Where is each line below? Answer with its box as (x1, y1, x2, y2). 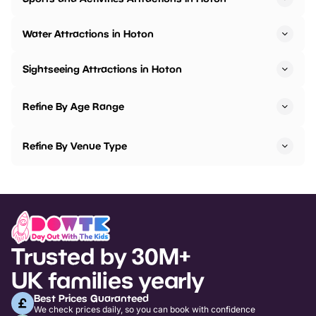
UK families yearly (11, 266, 204, 293)
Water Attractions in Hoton (23, 28, 154, 40)
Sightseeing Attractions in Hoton (23, 63, 182, 75)
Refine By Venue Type (23, 140, 127, 152)
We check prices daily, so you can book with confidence (34, 303, 255, 315)
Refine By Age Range (23, 100, 124, 113)
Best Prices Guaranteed (34, 291, 149, 304)
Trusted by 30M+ (11, 242, 190, 269)
